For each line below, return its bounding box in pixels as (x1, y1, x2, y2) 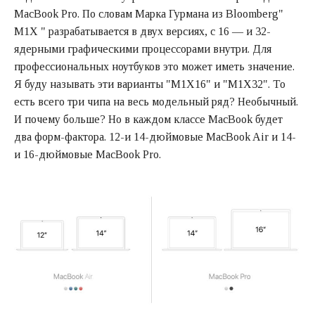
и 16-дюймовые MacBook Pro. (14, 148, 161, 160)
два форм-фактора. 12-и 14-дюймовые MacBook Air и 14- (14, 130, 296, 143)
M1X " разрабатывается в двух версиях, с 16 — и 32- (14, 25, 271, 37)
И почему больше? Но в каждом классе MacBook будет (14, 112, 283, 125)
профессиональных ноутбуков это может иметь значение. (14, 60, 295, 72)
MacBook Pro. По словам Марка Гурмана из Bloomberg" (14, 7, 283, 20)
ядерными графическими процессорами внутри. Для (14, 42, 271, 55)
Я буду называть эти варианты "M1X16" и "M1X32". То (14, 77, 285, 90)
